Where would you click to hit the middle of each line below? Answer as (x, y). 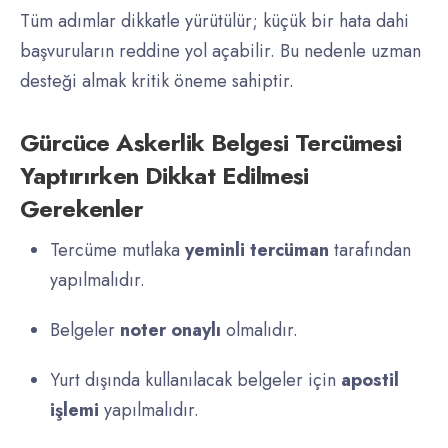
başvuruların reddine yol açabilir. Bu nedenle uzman (220, 51)
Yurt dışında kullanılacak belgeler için (195, 380)
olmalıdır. (259, 330)
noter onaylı (170, 330)
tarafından (370, 250)
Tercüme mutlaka (117, 250)
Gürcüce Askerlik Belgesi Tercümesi (211, 143)
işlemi (74, 410)
